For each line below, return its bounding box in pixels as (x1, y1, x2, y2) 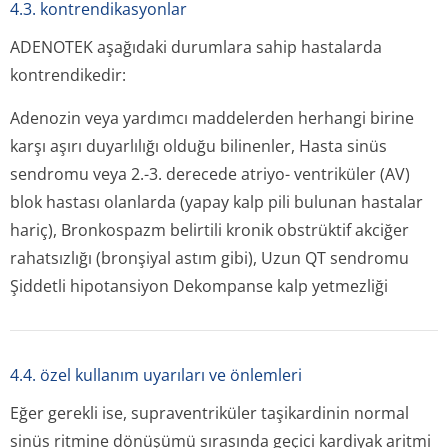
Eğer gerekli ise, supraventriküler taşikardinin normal (10, 402, 409, 424)
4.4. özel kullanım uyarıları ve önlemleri (10, 364, 302, 386)
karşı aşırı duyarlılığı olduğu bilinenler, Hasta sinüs (10, 135, 387, 157)
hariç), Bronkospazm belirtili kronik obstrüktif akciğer (10, 219, 409, 241)
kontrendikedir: (10, 64, 126, 86)
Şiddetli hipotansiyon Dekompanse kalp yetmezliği (10, 275, 388, 297)
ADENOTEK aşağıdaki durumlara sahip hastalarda (10, 36, 382, 58)
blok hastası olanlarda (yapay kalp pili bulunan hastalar (10, 191, 423, 213)
